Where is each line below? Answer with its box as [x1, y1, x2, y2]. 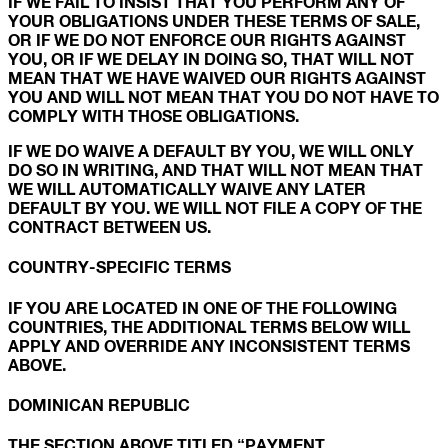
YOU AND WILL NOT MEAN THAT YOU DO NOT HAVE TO [8, 87, 439, 106]
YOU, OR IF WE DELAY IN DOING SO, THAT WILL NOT [8, 49, 414, 68]
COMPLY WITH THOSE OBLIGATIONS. [8, 106, 299, 125]
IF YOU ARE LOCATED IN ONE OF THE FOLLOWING [8, 297, 397, 317]
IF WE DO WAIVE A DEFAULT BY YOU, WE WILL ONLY [8, 141, 414, 160]
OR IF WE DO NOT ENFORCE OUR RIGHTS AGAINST [8, 30, 406, 49]
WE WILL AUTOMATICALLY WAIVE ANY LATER [8, 179, 366, 198]
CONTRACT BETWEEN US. [8, 217, 211, 236]
